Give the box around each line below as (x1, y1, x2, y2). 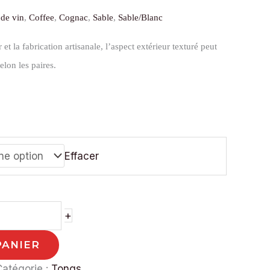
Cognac (59, 12, 88, 22)
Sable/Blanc (118, 12, 163, 22)
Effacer (64, 149, 99, 162)
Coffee (29, 12, 54, 22)
